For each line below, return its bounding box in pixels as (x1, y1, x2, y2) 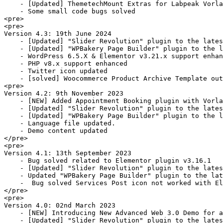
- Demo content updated (4, 126, 108, 134)
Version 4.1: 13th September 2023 (4, 149, 131, 157)
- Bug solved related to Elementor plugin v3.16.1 (4, 156, 211, 164)
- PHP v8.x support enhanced (4, 59, 127, 67)
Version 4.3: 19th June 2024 (4, 29, 115, 37)
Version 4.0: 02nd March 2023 (4, 201, 115, 209)
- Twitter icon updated (4, 67, 115, 75)
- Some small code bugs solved (4, 7, 135, 15)
